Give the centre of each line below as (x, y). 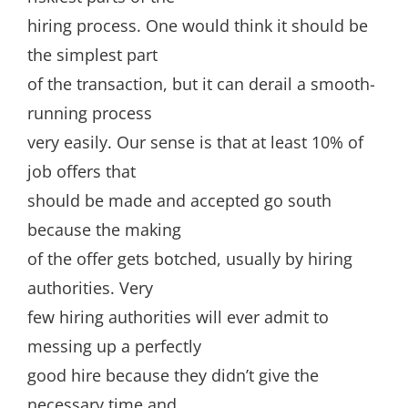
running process (90, 113)
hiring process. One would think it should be (198, 25)
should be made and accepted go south (179, 200)
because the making (104, 229)
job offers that (82, 171)
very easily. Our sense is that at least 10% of (195, 142)
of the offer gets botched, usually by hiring (190, 259)
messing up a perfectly (114, 346)
